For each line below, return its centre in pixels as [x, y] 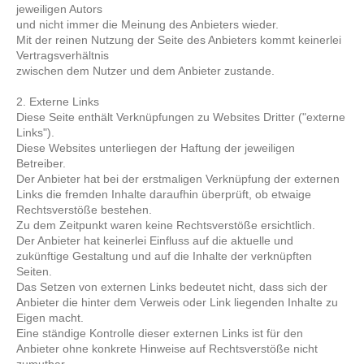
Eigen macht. [50, 318]
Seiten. [35, 271]
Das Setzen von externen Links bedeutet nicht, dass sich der [172, 287]
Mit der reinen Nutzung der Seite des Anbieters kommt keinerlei [179, 40]
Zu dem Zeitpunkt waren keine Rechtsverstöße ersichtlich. [166, 225]
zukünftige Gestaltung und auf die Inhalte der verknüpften [165, 256]
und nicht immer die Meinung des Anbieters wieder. [148, 24]
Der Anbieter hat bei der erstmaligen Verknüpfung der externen [178, 179]
